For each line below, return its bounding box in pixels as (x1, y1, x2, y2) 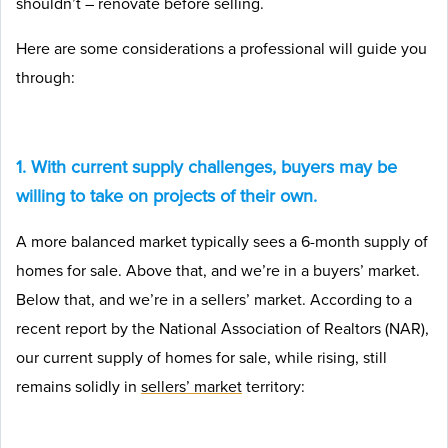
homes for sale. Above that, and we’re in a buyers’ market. (16, 259, 420, 282)
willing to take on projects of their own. (16, 183, 317, 209)
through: (16, 66, 75, 89)
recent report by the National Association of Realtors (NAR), (16, 317, 429, 340)
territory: (242, 375, 305, 398)
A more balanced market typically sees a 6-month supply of (16, 230, 428, 253)
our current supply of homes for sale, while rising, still (16, 346, 387, 369)
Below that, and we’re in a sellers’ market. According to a (16, 288, 412, 311)
